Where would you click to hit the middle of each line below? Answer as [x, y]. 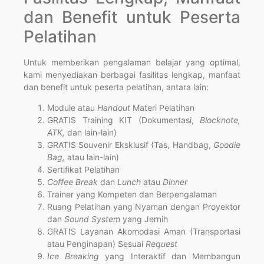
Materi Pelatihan [164, 107]
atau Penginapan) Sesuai [96, 243]
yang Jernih [145, 219]
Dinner [174, 181]
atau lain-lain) [93, 157]
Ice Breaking [73, 256]
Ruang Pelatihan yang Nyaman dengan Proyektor [144, 206]
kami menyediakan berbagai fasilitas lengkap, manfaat [132, 74]
